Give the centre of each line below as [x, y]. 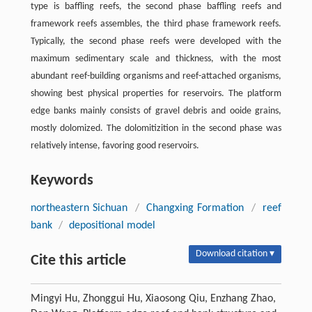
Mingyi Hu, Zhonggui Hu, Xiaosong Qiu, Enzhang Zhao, [153, 299]
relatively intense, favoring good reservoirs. [115, 146]
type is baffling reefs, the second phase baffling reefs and [156, 7]
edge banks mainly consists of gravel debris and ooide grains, [156, 111]
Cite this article [78, 261]
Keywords [62, 181]
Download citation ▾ [235, 254]
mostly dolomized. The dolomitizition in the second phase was [156, 129]
